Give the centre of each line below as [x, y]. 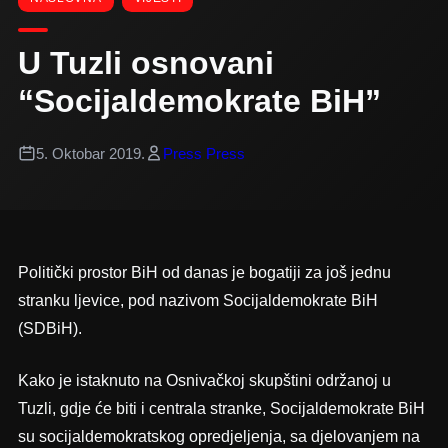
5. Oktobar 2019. [90, 153]
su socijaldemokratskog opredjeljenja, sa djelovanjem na [218, 437]
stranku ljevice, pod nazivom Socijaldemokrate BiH [197, 301]
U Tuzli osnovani [145, 63]
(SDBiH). [49, 329]
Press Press [203, 153]
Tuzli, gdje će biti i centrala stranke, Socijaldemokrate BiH [221, 409]
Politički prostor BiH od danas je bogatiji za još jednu [204, 273]
